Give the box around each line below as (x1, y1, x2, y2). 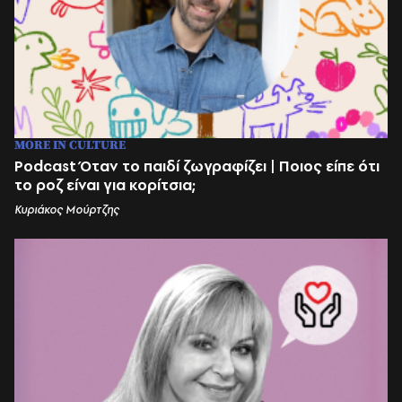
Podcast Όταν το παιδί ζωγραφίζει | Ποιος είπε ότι (14, 155, 380, 176)
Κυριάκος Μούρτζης (14, 201, 119, 217)
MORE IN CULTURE (14, 136, 126, 153)
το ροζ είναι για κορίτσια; (14, 174, 196, 195)
